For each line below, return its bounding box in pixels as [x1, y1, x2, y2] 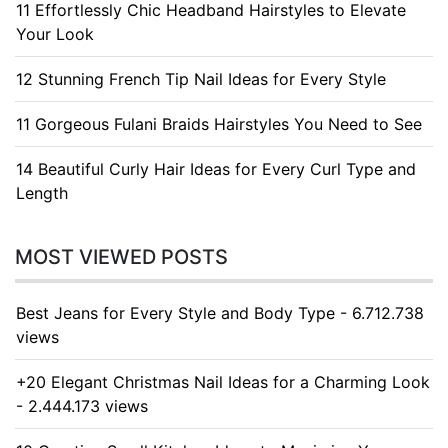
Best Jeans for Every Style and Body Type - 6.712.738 [16, 303, 424, 323]
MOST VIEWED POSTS [15, 245, 228, 269]
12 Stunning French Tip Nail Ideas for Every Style [16, 69, 386, 89]
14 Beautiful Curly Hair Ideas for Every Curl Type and [16, 159, 416, 179]
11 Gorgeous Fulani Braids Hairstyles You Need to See [16, 114, 422, 134]
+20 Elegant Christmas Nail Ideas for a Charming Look [16, 372, 430, 392]
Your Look [16, 24, 94, 44]
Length [16, 183, 68, 203]
